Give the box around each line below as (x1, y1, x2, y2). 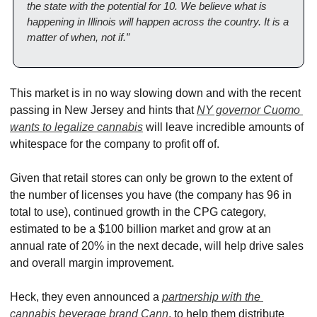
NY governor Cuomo (197, 104, 300, 117)
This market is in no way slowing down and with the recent (10, 87, 301, 100)
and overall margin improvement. (10, 257, 174, 270)
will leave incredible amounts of (143, 121, 304, 134)
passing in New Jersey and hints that (10, 104, 197, 117)
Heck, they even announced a (10, 291, 162, 304)
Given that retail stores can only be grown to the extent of (10, 172, 292, 185)
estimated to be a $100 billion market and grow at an (10, 223, 271, 236)
